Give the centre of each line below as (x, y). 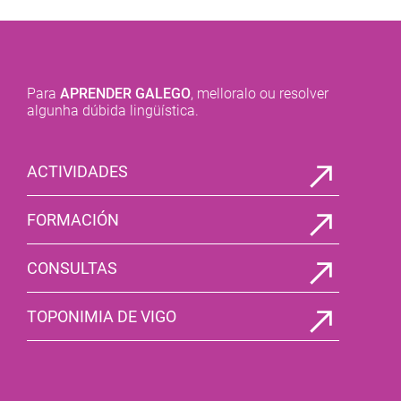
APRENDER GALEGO (125, 94)
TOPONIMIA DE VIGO (102, 317)
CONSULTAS (72, 269)
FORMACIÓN (73, 220)
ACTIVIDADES (77, 172)
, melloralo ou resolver (260, 94)
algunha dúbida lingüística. (113, 111)
